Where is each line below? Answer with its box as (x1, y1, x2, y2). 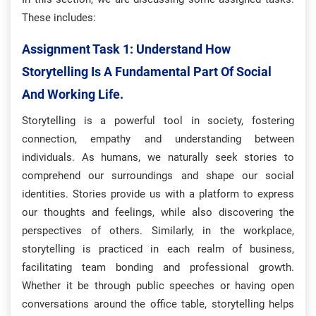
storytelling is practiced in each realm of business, (22, 243, 294, 255)
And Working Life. (22, 87, 123, 102)
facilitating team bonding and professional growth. (22, 261, 294, 274)
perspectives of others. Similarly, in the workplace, (22, 224, 294, 237)
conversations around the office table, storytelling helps (22, 298, 294, 310)
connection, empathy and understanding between (22, 133, 294, 145)
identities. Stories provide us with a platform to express (22, 188, 294, 200)
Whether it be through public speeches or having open (22, 279, 294, 292)
